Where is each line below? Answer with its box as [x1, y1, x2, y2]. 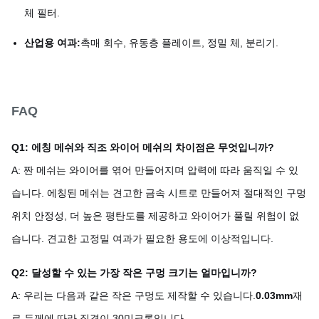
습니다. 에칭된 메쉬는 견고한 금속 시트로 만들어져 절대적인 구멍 [11, 187, 306, 199]
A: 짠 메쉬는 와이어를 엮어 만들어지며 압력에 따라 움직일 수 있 [11, 164, 298, 177]
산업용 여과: [24, 37, 80, 49]
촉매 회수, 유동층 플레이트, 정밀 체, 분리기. [80, 37, 278, 49]
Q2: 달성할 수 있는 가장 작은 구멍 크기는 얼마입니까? [11, 267, 257, 279]
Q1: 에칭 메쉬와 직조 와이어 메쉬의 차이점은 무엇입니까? [11, 142, 274, 154]
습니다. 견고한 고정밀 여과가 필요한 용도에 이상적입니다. [11, 233, 273, 245]
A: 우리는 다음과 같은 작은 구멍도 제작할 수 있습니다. [11, 290, 256, 302]
